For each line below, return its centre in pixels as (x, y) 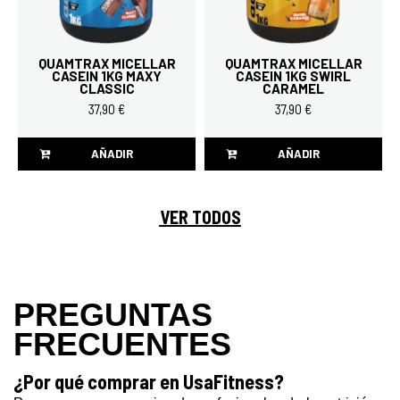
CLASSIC (107, 88)
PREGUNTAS (113, 314)
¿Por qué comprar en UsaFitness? (149, 381)
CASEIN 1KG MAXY (107, 75)
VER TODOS (200, 217)
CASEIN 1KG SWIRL (293, 75)
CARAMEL (293, 88)
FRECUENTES (122, 344)
